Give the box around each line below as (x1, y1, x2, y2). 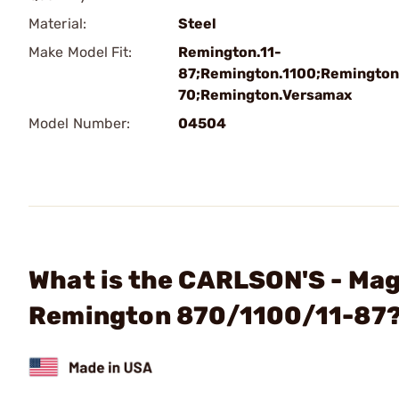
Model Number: (28, 115, 131, 132)
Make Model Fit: (28, 44, 133, 61)
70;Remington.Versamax (178, 86, 352, 103)
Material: (28, 15, 86, 32)
